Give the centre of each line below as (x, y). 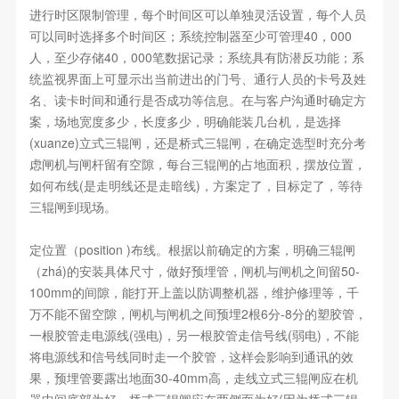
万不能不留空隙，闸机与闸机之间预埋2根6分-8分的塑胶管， (198, 314)
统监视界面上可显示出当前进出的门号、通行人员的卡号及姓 (197, 79)
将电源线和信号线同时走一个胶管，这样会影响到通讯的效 (191, 357)
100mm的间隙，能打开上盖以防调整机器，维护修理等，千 (194, 293)
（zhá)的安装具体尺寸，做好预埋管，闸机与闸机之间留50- (194, 271)
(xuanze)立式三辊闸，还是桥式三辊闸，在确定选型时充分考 (197, 143)
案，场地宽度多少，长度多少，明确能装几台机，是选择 (185, 122)
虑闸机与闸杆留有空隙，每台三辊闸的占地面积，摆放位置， (197, 164)
